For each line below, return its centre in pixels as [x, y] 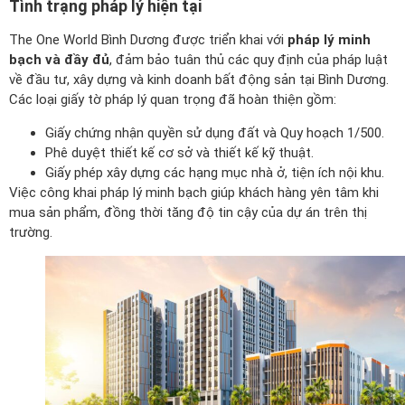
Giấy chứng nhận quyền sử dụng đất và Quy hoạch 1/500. [215, 132]
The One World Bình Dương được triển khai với [148, 40]
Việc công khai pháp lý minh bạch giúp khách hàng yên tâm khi [194, 192]
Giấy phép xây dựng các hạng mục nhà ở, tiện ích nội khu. [215, 172]
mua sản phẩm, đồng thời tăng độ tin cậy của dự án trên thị [188, 212]
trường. [31, 232]
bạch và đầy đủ [59, 60]
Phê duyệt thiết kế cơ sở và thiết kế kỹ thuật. [179, 152]
